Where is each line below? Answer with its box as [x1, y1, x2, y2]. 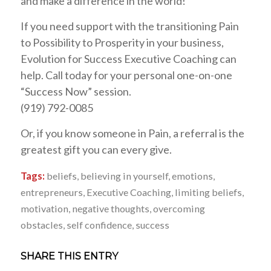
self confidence [66, 218, 132, 230]
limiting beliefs [174, 186, 242, 198]
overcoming [152, 202, 205, 214]
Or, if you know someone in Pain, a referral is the [20, 126, 244, 140]
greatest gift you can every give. [20, 143, 172, 157]
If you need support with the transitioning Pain [20, 19, 239, 33]
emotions [171, 169, 213, 181]
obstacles [20, 218, 63, 230]
